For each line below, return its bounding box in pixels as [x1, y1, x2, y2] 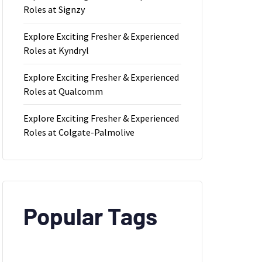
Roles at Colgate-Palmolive [23, 126, 135, 138]
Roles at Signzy [23, 4, 85, 16]
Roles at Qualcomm [23, 85, 103, 97]
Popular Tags [23, 201, 157, 230]
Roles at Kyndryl [23, 44, 89, 57]
